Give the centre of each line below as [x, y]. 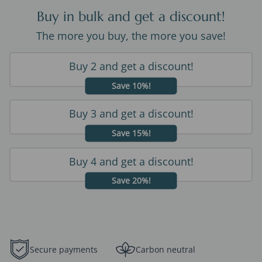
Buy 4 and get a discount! [131, 161]
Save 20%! [131, 180]
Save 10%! [131, 86]
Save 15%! [131, 133]
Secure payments [64, 249]
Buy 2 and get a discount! [131, 66]
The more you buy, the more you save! [131, 36]
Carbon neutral [166, 249]
